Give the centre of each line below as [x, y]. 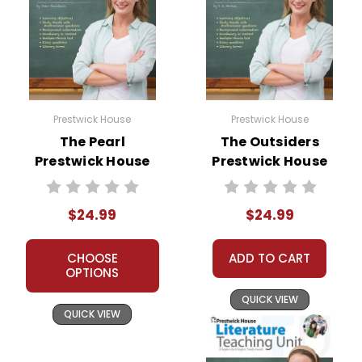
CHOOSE [92, 258]
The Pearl [92, 141]
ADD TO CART [270, 258]
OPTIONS [93, 272]
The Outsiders [269, 141]
